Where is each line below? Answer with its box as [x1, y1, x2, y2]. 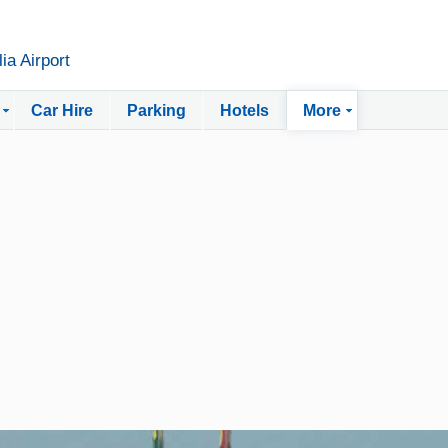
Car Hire [31, 102, 93, 119]
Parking [127, 102, 186, 119]
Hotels [220, 102, 269, 119]
